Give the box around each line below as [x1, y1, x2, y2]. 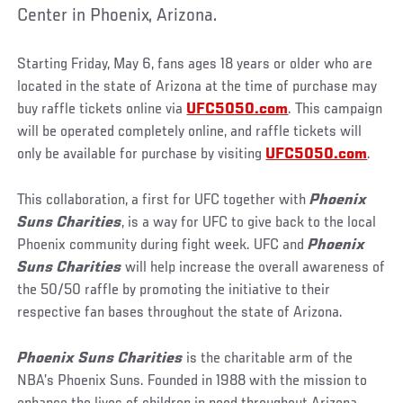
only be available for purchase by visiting [17, 146, 266, 163]
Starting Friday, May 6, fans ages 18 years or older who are [17, 56, 373, 73]
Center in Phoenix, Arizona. [17, 5, 218, 26]
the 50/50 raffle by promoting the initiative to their [17, 282, 331, 299]
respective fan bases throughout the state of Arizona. [17, 304, 344, 321]
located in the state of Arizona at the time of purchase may [17, 78, 378, 95]
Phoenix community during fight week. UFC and [17, 237, 309, 254]
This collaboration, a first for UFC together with [17, 192, 310, 209]
